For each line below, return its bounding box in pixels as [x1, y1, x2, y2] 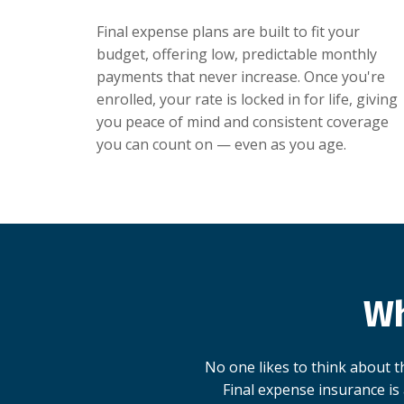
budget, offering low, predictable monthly [96, 44, 377, 65]
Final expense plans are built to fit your [96, 22, 360, 42]
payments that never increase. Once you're [96, 67, 385, 87]
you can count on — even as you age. [96, 134, 346, 155]
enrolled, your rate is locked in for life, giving [96, 89, 398, 110]
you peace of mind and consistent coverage [96, 112, 389, 133]
